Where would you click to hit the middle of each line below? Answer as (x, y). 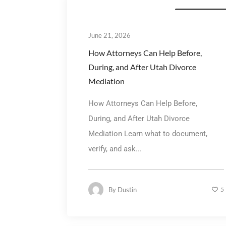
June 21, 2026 (109, 35)
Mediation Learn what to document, (148, 133)
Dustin (127, 189)
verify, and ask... (115, 149)
